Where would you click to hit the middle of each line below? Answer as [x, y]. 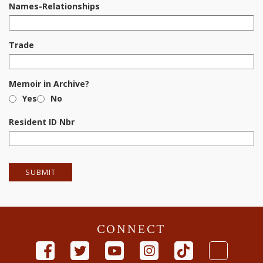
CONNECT [131, 229]
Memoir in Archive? [49, 84]
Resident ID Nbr [42, 122]
